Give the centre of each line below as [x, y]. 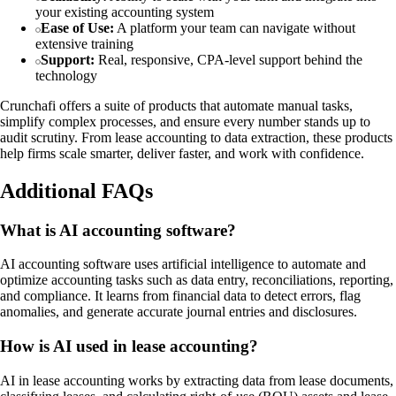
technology [66, 75]
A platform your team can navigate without [235, 27]
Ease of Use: [77, 27]
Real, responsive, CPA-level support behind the [228, 59]
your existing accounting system [125, 11]
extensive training [84, 43]
